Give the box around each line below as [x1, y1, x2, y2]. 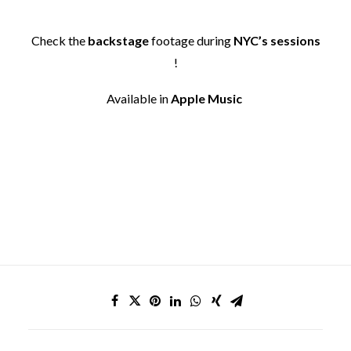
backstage [87, 32, 149, 48]
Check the [31, 32, 88, 48]
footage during [148, 32, 233, 48]
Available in [107, 90, 171, 106]
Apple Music [171, 90, 242, 106]
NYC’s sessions [233, 32, 320, 48]
